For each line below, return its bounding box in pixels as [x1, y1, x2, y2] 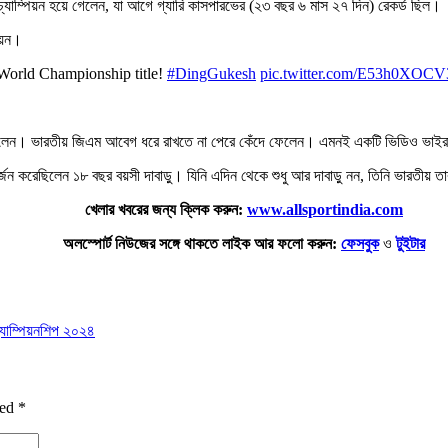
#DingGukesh [167, 64, 256, 82]
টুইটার [396, 234, 425, 252]
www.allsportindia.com [247, 200, 403, 218]
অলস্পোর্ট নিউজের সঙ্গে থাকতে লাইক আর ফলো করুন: [63, 234, 337, 252]
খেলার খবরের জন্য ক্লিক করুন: [85, 200, 247, 218]
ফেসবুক [341, 234, 379, 252]
